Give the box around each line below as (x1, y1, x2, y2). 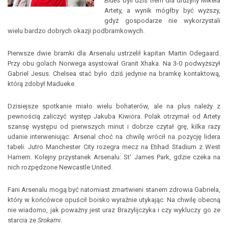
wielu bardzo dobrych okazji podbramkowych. (8, 27, 145, 35)
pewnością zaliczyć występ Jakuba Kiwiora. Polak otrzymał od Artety (8, 112, 220, 120)
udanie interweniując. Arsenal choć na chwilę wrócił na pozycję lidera (8, 133, 220, 140)
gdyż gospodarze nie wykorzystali (104, 17, 220, 24)
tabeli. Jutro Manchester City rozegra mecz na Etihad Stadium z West (8, 143, 220, 151)
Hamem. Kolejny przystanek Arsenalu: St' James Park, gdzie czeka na (8, 153, 220, 161)
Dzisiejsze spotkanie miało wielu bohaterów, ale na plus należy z (8, 102, 220, 110)
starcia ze (8, 216, 38, 224)
